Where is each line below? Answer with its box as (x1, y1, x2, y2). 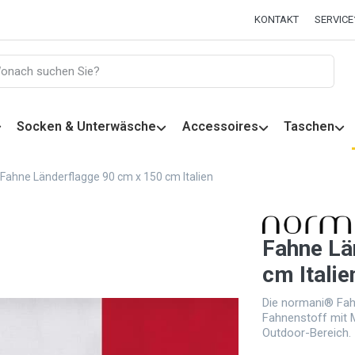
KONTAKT (254, 13, 300, 26)
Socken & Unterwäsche (17, 119, 157, 135)
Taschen (283, 119, 334, 135)
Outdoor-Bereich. (262, 325, 352, 340)
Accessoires (181, 119, 258, 135)
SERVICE (314, 13, 353, 26)
